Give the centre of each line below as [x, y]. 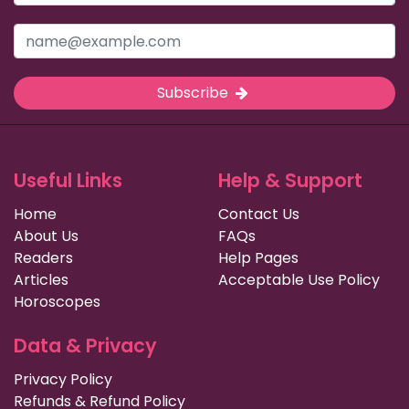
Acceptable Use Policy [299, 280]
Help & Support [290, 181]
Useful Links [68, 181]
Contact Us [259, 215]
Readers [43, 258]
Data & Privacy [85, 346]
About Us [46, 236]
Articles [41, 280]
